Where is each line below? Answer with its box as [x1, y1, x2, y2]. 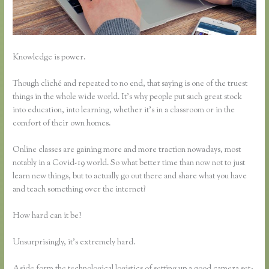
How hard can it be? [13, 210, 82, 222]
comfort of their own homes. [13, 118, 111, 130]
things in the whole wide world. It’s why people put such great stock [13, 91, 243, 104]
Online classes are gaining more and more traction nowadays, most [13, 144, 241, 157]
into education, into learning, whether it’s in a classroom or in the [13, 104, 235, 117]
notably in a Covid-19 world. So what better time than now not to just [13, 157, 246, 170]
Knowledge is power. [13, 52, 86, 64]
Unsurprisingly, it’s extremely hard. [13, 236, 136, 249]
